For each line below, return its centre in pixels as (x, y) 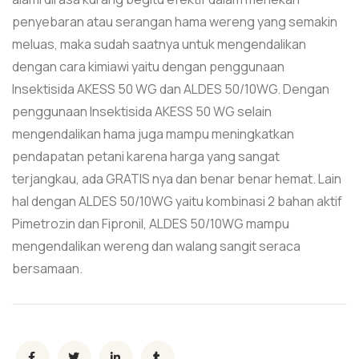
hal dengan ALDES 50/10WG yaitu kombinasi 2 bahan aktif (177, 201)
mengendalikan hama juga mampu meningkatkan (153, 133)
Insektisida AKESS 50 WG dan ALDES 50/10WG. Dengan (171, 89)
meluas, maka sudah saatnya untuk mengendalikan (159, 44)
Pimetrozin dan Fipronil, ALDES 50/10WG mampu (151, 223)
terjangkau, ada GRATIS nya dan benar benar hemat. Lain (177, 178)
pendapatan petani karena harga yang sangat (146, 156)
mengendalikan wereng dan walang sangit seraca (156, 246)
